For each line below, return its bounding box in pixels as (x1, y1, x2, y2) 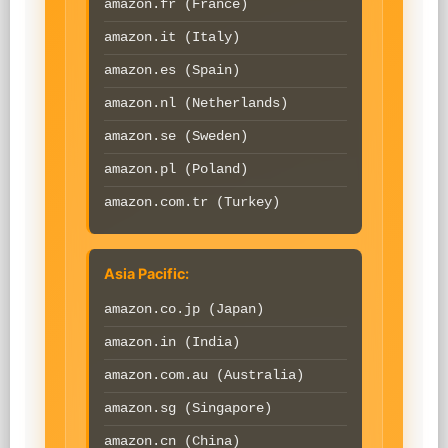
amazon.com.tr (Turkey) (104, 195, 280, 210)
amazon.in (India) (104, 335, 240, 350)
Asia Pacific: (104, 265, 189, 282)
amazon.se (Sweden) (104, 129, 248, 144)
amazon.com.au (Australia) (104, 368, 304, 383)
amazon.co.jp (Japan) (104, 302, 264, 317)
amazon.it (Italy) (104, 30, 240, 45)
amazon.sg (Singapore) (104, 401, 272, 416)
